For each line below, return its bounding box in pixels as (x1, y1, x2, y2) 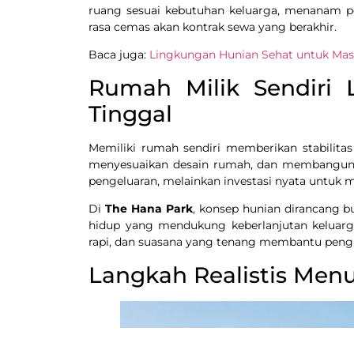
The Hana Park (104, 201, 193, 217)
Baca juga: (88, 47, 149, 62)
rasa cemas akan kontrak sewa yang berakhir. (88, 19, 337, 34)
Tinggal (88, 100, 172, 127)
